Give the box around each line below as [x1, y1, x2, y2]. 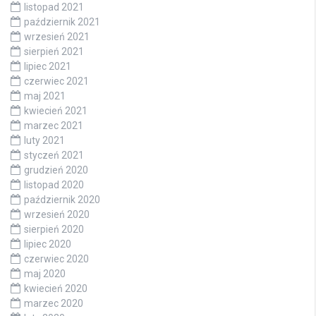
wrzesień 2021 [24, 30, 90, 42]
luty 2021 [24, 134, 65, 146]
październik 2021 [24, 16, 100, 28]
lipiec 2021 [24, 60, 71, 72]
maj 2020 [24, 267, 66, 279]
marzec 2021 [24, 119, 83, 131]
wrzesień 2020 [24, 208, 90, 220]
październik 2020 [24, 193, 100, 205]
